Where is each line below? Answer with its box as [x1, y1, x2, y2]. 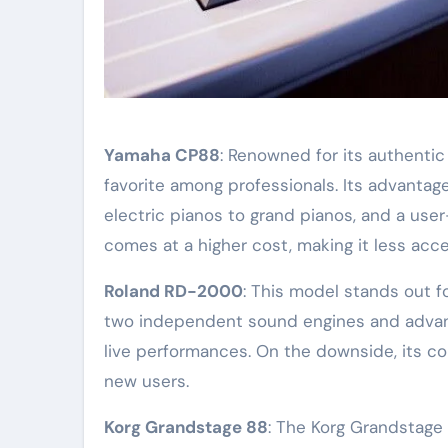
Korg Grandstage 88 [104, 416, 268, 439]
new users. [104, 370, 189, 393]
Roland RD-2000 [104, 280, 243, 303]
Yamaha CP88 [104, 144, 220, 167]
